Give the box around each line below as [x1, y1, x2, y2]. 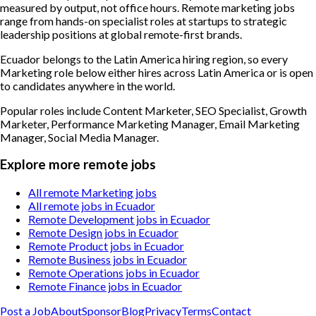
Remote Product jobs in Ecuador [28, 238, 184, 253]
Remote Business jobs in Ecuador [28, 252, 187, 266]
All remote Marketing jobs [28, 185, 157, 199]
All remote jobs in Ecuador [28, 198, 155, 212]
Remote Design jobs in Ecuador [28, 225, 178, 239]
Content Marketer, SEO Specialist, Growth [103, 103, 307, 117]
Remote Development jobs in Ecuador [28, 212, 210, 226]
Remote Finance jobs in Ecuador [28, 279, 182, 293]
